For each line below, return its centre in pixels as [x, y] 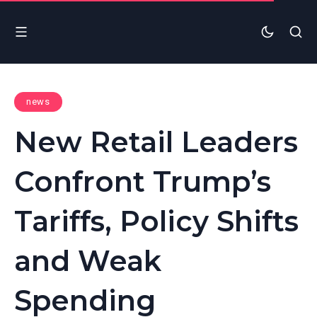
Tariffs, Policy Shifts [156, 221]
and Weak [88, 260]
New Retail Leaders [156, 142]
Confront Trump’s [143, 181]
